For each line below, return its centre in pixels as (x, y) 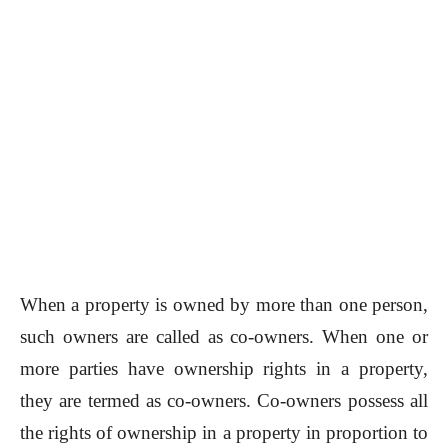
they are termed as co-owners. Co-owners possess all (224, 401)
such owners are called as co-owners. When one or (224, 337)
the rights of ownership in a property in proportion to (224, 433)
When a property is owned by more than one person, (224, 305)
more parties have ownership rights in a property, (224, 369)
